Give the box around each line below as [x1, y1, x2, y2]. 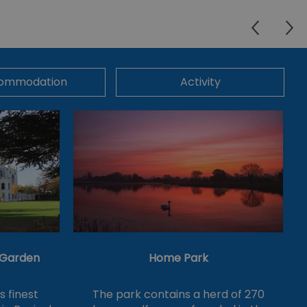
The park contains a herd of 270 [92, 286, 265, 303]
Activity [180, 73, 221, 90]
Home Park [148, 250, 208, 267]
